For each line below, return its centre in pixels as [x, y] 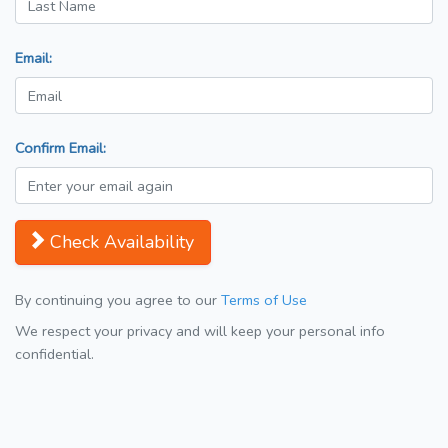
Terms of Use [264, 300]
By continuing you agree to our [118, 300]
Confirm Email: [60, 148]
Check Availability [122, 242]
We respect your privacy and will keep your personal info [200, 331]
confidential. [54, 354]
